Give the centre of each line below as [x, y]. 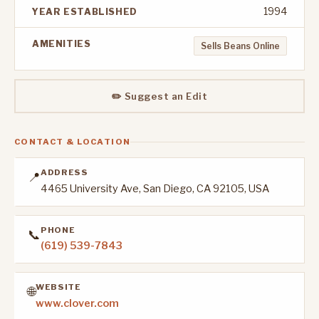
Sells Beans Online [241, 46]
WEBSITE [58, 287]
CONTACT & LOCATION [73, 141]
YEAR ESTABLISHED [85, 12]
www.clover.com [77, 303]
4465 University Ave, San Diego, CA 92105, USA [155, 188]
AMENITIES [62, 44]
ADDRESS [64, 173]
